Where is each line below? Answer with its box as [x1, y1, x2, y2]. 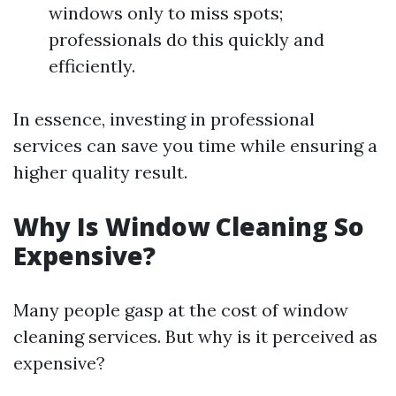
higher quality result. [13, 161, 187, 183]
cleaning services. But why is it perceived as [13, 325, 377, 347]
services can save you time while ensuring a [13, 134, 377, 156]
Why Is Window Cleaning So [13, 209, 364, 243]
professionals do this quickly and [49, 28, 324, 50]
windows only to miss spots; [49, 2, 283, 24]
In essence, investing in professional [13, 108, 315, 130]
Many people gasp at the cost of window [13, 299, 348, 321]
